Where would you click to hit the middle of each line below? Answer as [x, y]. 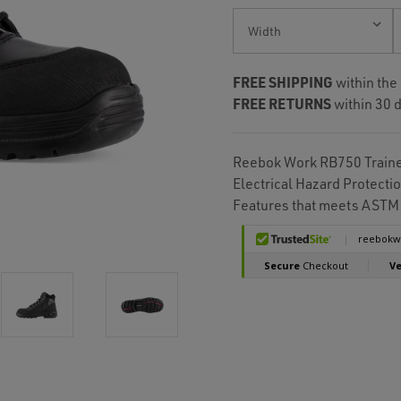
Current [247, 17]
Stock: [244, 34]
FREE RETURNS [282, 103]
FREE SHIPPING [283, 82]
